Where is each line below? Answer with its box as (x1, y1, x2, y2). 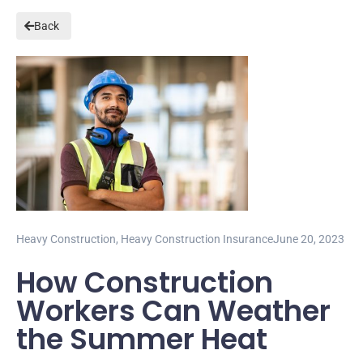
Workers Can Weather (16, 290, 331, 331)
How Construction (16, 262, 273, 302)
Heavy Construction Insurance (121, 232, 273, 246)
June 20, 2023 (273, 232, 344, 246)
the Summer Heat (16, 318, 267, 359)
